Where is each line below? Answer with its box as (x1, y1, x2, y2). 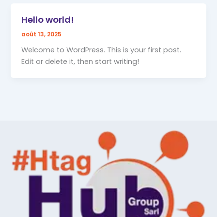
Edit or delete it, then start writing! (21, 57, 139, 67)
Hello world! (21, 13, 75, 26)
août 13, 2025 (21, 30, 62, 38)
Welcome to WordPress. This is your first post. (21, 45, 182, 55)
